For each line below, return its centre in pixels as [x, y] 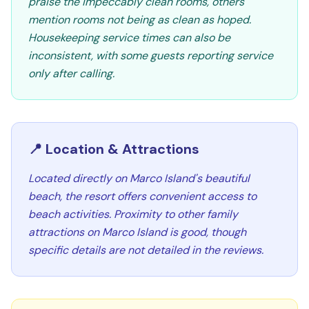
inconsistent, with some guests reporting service [151, 56]
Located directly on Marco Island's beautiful [139, 178]
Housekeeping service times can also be [129, 38]
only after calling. [71, 73]
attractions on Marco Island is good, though [137, 232]
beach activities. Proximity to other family [133, 214]
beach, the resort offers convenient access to [142, 196]
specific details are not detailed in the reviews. [146, 250]
